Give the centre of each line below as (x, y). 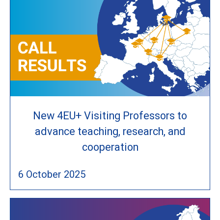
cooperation (110, 147)
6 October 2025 (52, 174)
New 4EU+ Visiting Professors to (110, 115)
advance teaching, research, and (110, 131)
